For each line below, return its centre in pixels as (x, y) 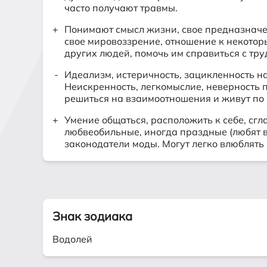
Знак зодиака (92, 216)
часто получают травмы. (121, 8)
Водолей (72, 239)
